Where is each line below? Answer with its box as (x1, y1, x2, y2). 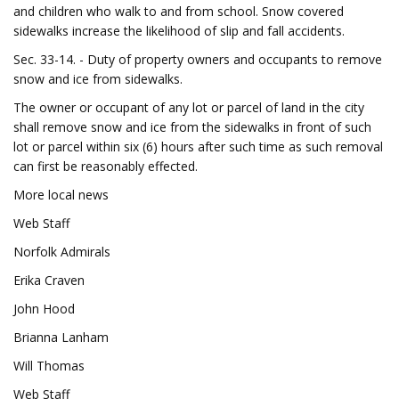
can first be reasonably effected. (13, 158, 198, 175)
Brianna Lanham (13, 329, 109, 346)
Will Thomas (13, 357, 85, 374)
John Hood (13, 300, 75, 317)
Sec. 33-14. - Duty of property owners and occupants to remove (13, 51, 382, 68)
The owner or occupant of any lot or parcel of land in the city (13, 99, 364, 116)
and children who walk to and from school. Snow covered (13, 3, 344, 20)
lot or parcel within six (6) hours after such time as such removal (13, 138, 383, 155)
